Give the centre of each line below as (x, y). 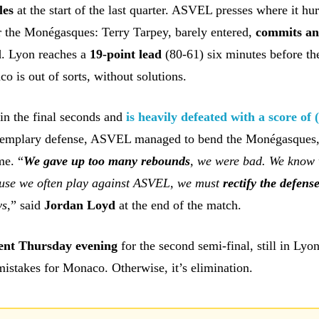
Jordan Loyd (80, 205)
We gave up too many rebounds (107, 161)
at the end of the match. (179, 205)
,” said (26, 205)
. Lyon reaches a (46, 54)
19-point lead (126, 54)
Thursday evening (68, 245)
